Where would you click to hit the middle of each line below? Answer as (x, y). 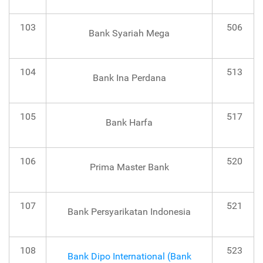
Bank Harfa (129, 123)
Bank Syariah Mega (129, 33)
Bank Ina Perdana (129, 78)
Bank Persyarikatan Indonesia (129, 212)
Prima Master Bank (129, 167)
